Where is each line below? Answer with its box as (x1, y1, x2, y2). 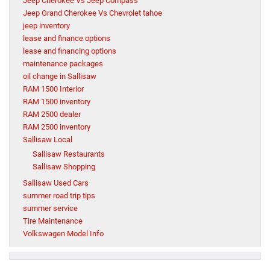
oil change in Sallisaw (23, 72, 96, 81)
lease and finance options (23, 34, 110, 43)
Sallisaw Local (23, 135, 72, 145)
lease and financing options (23, 46, 116, 56)
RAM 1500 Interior (23, 84, 84, 94)
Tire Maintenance (23, 216, 83, 226)
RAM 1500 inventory (23, 97, 90, 107)
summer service (23, 204, 78, 213)
